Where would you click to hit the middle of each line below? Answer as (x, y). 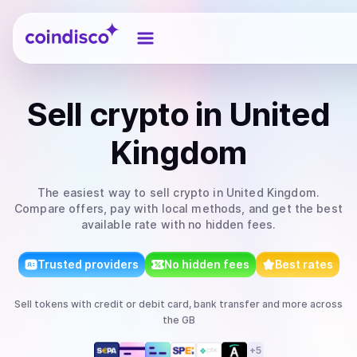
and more (284, 304)
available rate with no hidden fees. (178, 224)
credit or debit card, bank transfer (177, 304)
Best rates (304, 264)
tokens (51, 304)
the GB (178, 320)
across (325, 304)
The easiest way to (94, 192)
